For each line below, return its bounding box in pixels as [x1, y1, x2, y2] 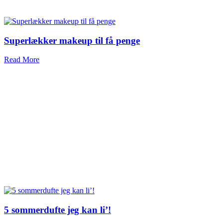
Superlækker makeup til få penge [4, 35, 140, 46]
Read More [4, 55, 39, 64]
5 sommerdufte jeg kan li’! [4, 204, 111, 215]
